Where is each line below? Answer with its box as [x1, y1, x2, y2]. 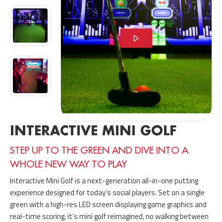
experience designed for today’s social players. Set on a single [10, 187, 205, 199]
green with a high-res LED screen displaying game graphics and [10, 199, 207, 211]
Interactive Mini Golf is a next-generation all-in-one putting [10, 175, 198, 187]
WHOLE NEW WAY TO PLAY [10, 158, 127, 170]
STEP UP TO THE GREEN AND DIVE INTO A [10, 144, 188, 157]
